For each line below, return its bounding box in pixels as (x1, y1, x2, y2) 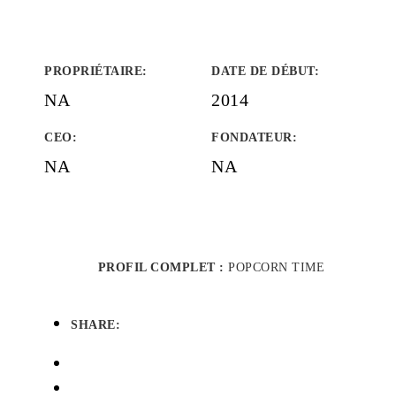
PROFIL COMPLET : (97, 261, 229, 274)
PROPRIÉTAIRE (44, 65, 142, 78)
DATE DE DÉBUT (211, 65, 315, 78)
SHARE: (71, 318, 120, 331)
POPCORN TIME (228, 261, 325, 274)
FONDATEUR (211, 131, 293, 144)
